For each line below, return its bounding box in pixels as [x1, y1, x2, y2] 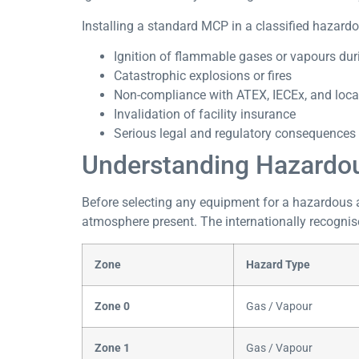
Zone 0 [95, 299, 130, 313]
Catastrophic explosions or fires [114, 68, 292, 84]
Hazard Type [246, 257, 310, 272]
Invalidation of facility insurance [114, 107, 296, 123]
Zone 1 [95, 341, 130, 355]
